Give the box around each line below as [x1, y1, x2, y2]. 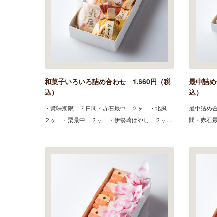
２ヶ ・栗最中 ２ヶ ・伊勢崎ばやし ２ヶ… [45, 115, 172, 124]
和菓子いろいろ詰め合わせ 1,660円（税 [45, 76, 170, 86]
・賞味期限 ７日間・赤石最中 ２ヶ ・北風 [45, 103, 172, 112]
